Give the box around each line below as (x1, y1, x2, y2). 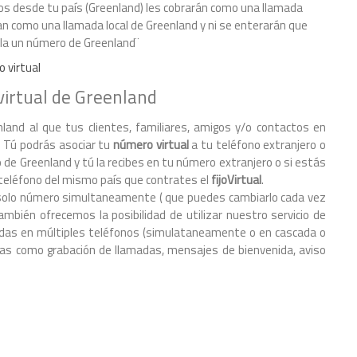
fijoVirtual (211, 171, 261, 189)
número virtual (113, 135, 189, 154)
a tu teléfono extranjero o (188, 135, 327, 154)
